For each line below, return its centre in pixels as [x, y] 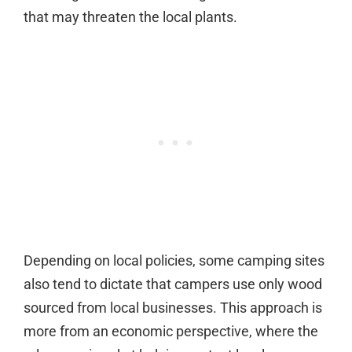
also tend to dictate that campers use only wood [173, 284]
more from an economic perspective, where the [171, 331]
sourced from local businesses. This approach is [173, 307]
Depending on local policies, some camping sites [174, 260]
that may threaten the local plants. [130, 16]
